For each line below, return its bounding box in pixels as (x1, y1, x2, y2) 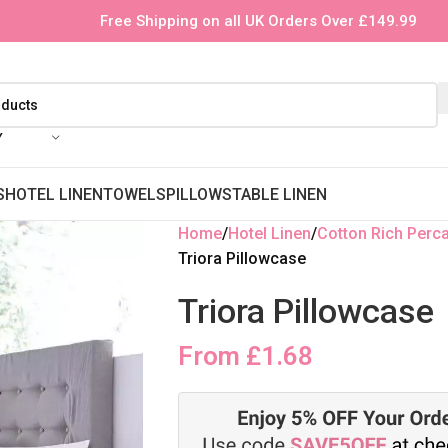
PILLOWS (166, 184, 232, 204)
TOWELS (103, 184, 166, 204)
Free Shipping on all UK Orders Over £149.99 (99, 12, 417, 30)
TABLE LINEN (232, 184, 327, 204)
